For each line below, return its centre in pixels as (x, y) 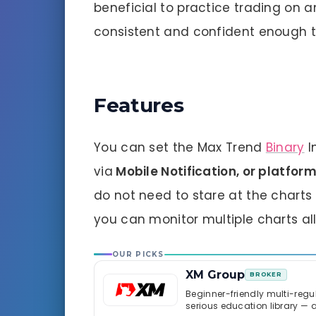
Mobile (135, 171)
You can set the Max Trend (180, 147)
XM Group (215, 274)
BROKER (266, 275)
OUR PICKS (138, 254)
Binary (285, 147)
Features (139, 105)
